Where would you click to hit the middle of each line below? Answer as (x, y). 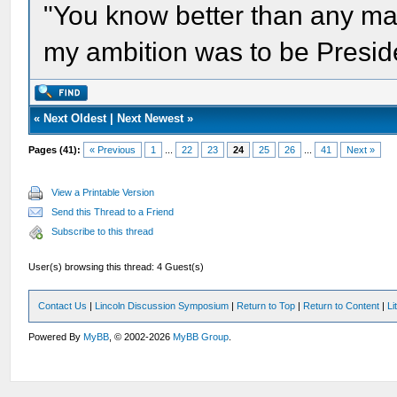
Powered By (56, 337)
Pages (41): (55, 150)
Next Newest (151, 118)
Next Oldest (75, 118)
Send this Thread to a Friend (113, 212)
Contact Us (63, 306)
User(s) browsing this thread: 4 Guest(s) (117, 267)
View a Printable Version (103, 192)
